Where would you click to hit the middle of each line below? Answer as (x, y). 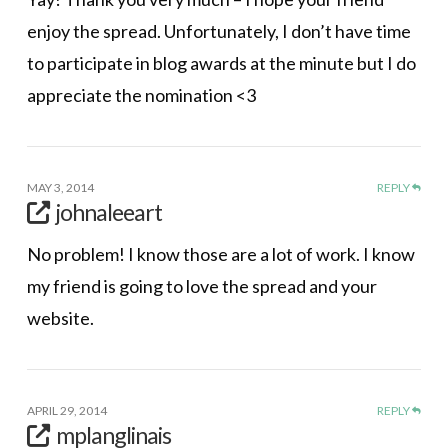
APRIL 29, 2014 (66, 411)
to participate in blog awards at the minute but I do (221, 62)
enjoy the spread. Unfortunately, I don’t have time (218, 30)
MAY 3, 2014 (60, 187)
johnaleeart (108, 211)
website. (60, 318)
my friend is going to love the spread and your (201, 286)
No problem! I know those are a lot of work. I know (220, 254)
